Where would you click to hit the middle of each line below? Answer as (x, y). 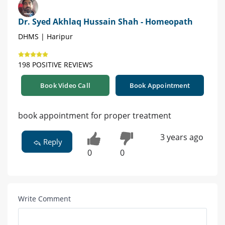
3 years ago (182, 137)
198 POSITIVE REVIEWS (55, 65)
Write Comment (44, 198)
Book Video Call (65, 86)
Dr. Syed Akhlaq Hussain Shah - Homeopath (105, 22)
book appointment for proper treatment (95, 116)
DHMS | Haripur (45, 37)
